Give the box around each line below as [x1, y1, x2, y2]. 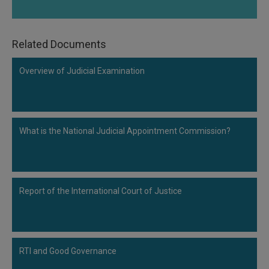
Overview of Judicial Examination [19, 66, 145, 76]
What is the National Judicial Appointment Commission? [19, 126, 231, 136]
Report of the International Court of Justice [19, 186, 182, 196]
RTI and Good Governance [19, 246, 116, 256]
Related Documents [12, 38, 106, 50]
